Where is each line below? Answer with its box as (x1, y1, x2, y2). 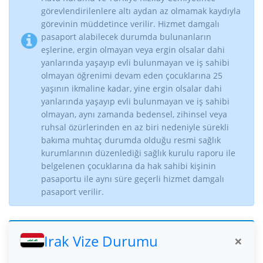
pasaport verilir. (41, 186, 104, 198)
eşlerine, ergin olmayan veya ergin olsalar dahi (41, 44, 225, 56)
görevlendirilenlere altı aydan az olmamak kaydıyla (41, 5, 241, 17)
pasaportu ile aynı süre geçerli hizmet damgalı (41, 173, 224, 185)
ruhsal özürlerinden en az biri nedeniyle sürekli (41, 122, 229, 133)
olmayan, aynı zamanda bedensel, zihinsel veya (41, 109, 227, 120)
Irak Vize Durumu (44, 231, 158, 251)
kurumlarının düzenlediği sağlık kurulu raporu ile (41, 147, 235, 159)
